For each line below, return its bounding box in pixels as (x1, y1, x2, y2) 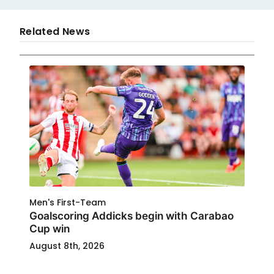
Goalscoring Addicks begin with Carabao (29, 209, 234, 222)
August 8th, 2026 (29, 240, 105, 252)
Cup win (29, 222, 70, 235)
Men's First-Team (29, 196, 106, 209)
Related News (20, 24, 91, 39)
